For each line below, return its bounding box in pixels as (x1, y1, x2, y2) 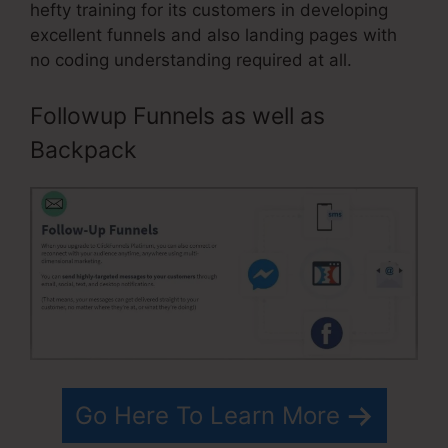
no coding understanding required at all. (30, 50, 352, 71)
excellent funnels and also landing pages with (30, 25, 397, 46)
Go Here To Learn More (74, 401, 340, 431)
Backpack (30, 135, 137, 164)
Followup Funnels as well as (30, 101, 325, 130)
